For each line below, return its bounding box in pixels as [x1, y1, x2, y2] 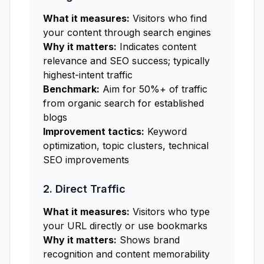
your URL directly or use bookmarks [43, 220, 207, 232]
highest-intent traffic [43, 69, 133, 81]
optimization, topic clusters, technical [43, 140, 209, 151]
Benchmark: [43, 83, 100, 95]
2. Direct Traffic [43, 183, 126, 195]
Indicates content [117, 41, 196, 52]
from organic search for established [43, 97, 204, 109]
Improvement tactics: [43, 126, 144, 137]
